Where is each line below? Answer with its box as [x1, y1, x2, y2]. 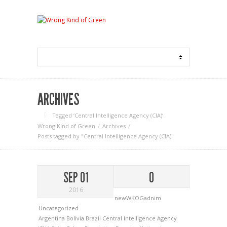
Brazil [86, 214, 102, 222]
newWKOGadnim [115, 194, 161, 202]
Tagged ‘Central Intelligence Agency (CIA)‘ [52, 111, 163, 119]
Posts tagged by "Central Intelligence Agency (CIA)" [37, 132, 174, 140]
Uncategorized [39, 204, 79, 212]
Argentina [39, 214, 66, 222]
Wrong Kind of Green [37, 122, 95, 130]
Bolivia [66, 214, 86, 222]
